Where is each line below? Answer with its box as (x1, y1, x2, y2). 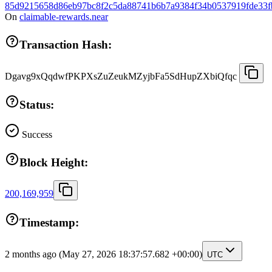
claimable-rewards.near (19, 12, 108, 22)
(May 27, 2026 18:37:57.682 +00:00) (59, 248, 202, 259)
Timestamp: (19, 216, 79, 229)
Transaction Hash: (19, 38, 112, 51)
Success (19, 129, 52, 140)
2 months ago (5, 248, 59, 259)
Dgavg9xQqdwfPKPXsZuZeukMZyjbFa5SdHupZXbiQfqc (5, 70, 237, 81)
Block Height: (19, 155, 88, 169)
